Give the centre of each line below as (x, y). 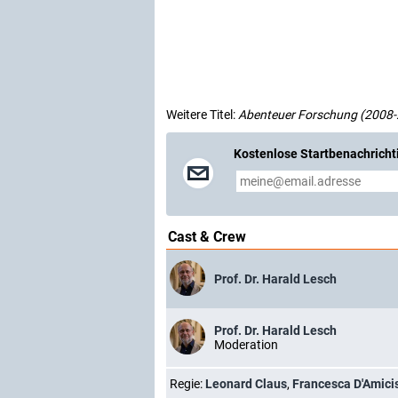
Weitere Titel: (202, 114)
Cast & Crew (207, 236)
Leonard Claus (246, 383)
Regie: (187, 383)
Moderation (246, 344)
